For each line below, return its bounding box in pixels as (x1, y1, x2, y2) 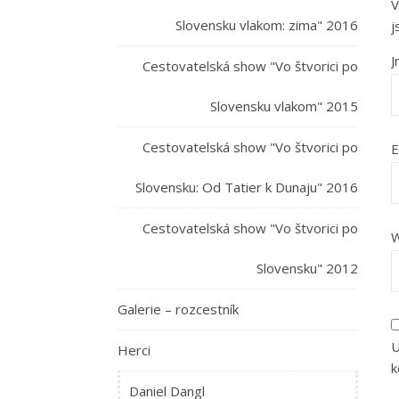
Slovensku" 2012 (256, 259, 358, 277)
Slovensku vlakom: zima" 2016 (175, 16, 358, 34)
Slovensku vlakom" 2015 (210, 97, 358, 115)
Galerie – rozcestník (118, 300, 239, 318)
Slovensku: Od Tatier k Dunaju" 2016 (135, 178, 358, 196)
